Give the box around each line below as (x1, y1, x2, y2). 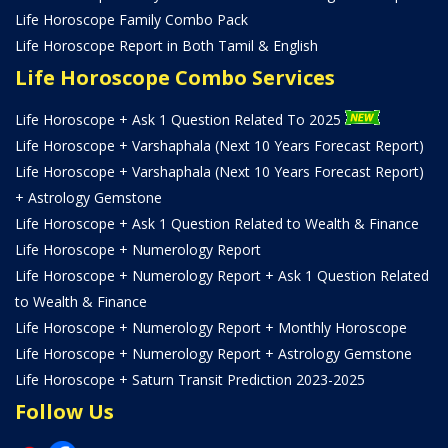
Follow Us (15, 397, 114, 425)
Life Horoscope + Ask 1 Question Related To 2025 (15, 109, 345, 129)
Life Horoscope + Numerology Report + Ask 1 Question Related (15, 265, 429, 285)
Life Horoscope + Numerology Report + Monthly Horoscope (15, 317, 407, 337)
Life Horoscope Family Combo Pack (15, 9, 248, 29)
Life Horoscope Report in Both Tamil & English (15, 35, 318, 55)
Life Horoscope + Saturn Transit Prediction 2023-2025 (15, 369, 365, 389)
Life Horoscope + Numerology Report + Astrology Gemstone (15, 343, 412, 363)
